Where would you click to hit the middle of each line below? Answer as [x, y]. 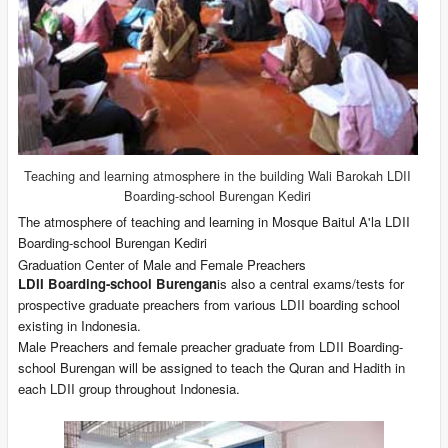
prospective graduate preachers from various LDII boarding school [208, 304]
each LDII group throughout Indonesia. [128, 388]
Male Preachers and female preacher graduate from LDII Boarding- [210, 346]
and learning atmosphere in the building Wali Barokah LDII [245, 175]
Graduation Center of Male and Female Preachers [161, 264]
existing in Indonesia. [79, 325]
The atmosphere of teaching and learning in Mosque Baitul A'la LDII [213, 221]
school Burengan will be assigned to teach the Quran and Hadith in [211, 367]
